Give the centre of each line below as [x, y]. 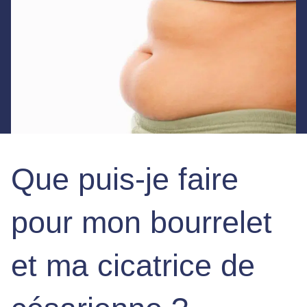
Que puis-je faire [125, 179]
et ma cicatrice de [133, 265]
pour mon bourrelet [142, 222]
